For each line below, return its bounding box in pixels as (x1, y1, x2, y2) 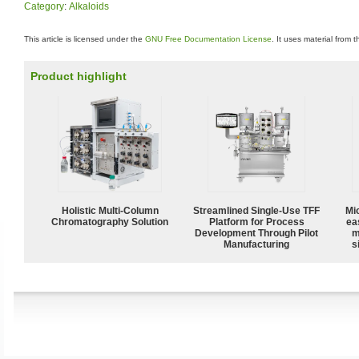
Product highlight (30, 70, 127, 83)
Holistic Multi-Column (61, 204, 159, 216)
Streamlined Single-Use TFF (193, 204, 320, 216)
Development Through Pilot (195, 227, 318, 239)
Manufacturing (224, 238, 289, 250)
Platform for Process (208, 216, 305, 228)
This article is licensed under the (24, 34, 145, 43)
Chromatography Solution (51, 216, 168, 228)
